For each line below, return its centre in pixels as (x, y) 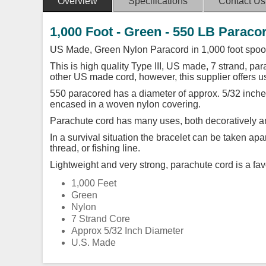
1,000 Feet (94, 183)
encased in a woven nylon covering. (125, 104)
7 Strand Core (101, 218)
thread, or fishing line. (95, 148)
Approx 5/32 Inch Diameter (127, 230)
